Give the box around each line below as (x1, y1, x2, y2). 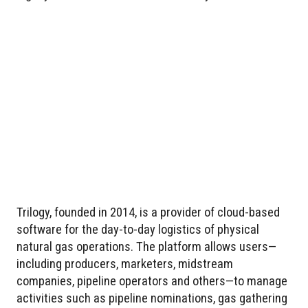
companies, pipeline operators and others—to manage (16, 274, 287, 289)
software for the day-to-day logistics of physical (16, 222, 259, 237)
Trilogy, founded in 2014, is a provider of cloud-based (16, 205, 280, 220)
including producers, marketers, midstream (16, 256, 233, 272)
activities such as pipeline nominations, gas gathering (16, 291, 287, 306)
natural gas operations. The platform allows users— (16, 239, 276, 254)
